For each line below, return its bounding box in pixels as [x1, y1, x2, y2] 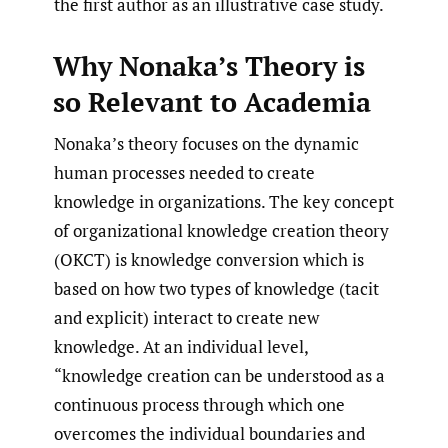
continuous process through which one [54, 393, 345, 417]
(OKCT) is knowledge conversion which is [54, 248, 364, 272]
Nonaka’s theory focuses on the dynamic [54, 132, 359, 156]
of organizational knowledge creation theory [54, 219, 389, 243]
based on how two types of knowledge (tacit [54, 277, 379, 301]
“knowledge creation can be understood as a [54, 364, 385, 388]
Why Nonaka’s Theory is [52, 48, 365, 85]
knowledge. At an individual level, [54, 335, 308, 359]
